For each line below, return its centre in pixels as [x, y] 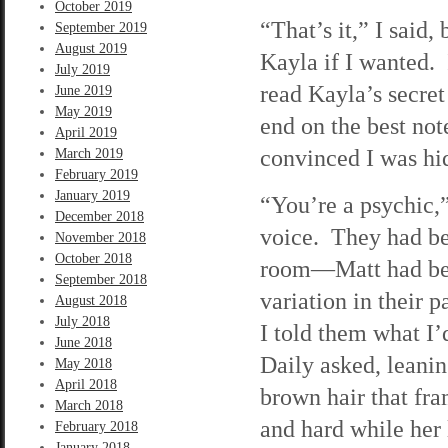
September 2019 [101, 27]
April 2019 [86, 132]
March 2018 [89, 405]
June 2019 [83, 90]
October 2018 [93, 258]
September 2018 [101, 279]
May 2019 [83, 111]
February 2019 [96, 174]
